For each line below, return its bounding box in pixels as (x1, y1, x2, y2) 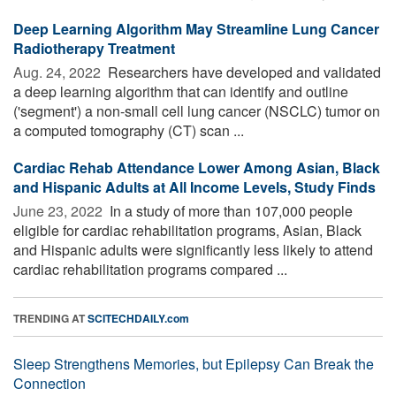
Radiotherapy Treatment (13, 37, 175, 58)
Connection (13, 372, 86, 393)
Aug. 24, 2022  (13, 61, 104, 82)
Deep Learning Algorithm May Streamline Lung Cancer (13, 18, 379, 39)
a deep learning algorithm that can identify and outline (13, 80, 348, 102)
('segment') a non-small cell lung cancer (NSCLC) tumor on (13, 100, 380, 121)
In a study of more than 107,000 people (106, 200, 353, 221)
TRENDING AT (13, 309, 88, 326)
